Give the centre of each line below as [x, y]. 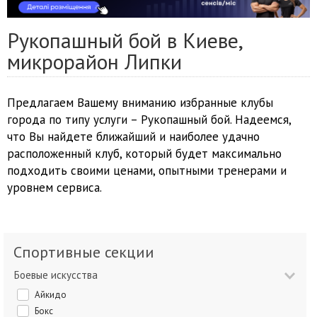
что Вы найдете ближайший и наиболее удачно [133, 137]
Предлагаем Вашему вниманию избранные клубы [140, 103]
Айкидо [53, 295]
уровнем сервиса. [54, 188]
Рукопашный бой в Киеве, [125, 40]
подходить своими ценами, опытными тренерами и [147, 171]
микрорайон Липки [94, 62]
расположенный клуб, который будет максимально [144, 154]
